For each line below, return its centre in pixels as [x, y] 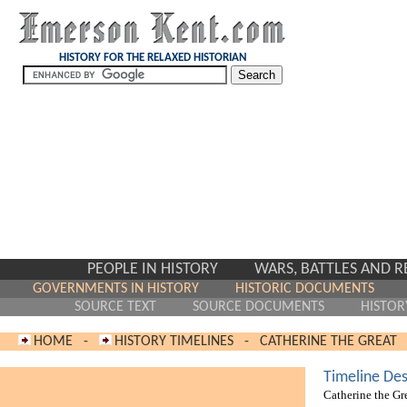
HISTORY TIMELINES [174, 342]
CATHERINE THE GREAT [328, 342]
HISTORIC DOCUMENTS [304, 289]
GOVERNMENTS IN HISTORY [115, 289]
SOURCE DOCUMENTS [258, 307]
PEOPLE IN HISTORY [153, 269]
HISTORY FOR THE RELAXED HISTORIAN [153, 58]
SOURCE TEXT [115, 307]
